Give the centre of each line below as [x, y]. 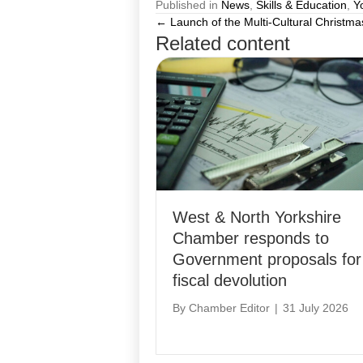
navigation [221, 66]
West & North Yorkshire [257, 217]
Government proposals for [267, 259]
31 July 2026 [316, 307]
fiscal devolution [230, 280]
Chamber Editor [229, 307]
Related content [223, 43]
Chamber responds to [251, 238]
